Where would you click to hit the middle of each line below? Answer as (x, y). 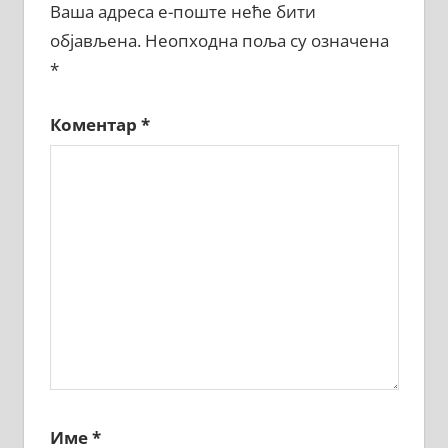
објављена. (95, 41)
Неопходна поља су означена (266, 41)
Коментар (95, 124)
